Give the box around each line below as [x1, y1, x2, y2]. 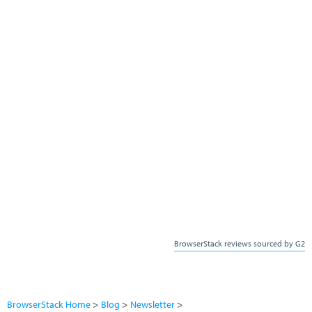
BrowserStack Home [13, 297, 91, 311]
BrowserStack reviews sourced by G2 [174, 237, 305, 249]
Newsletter [136, 297, 175, 311]
